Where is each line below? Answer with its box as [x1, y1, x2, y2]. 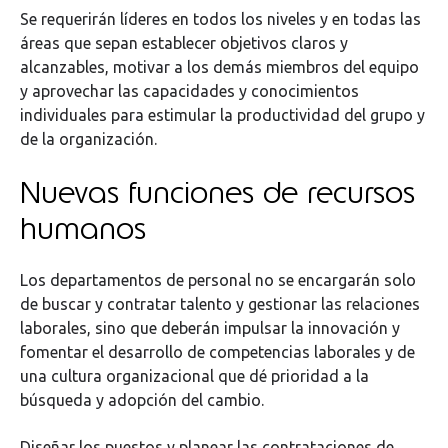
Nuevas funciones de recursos [20, 171, 415, 212]
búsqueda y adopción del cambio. [20, 391, 264, 410]
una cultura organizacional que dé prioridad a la [20, 367, 369, 386]
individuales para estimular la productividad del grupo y [20, 106, 425, 125]
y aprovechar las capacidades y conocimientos [20, 82, 359, 101]
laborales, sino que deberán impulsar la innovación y [20, 319, 400, 338]
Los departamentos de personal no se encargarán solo [20, 271, 416, 290]
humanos [20, 207, 146, 248]
